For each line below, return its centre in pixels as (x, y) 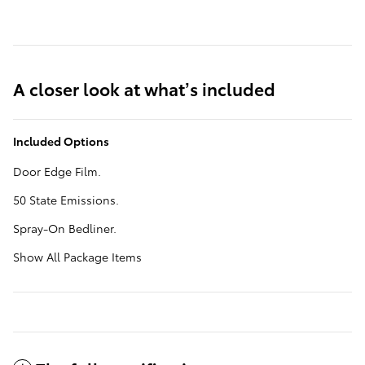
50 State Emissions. (66, 200)
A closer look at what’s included (144, 89)
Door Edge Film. (57, 172)
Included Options (61, 141)
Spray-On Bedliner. (65, 229)
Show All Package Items (77, 257)
